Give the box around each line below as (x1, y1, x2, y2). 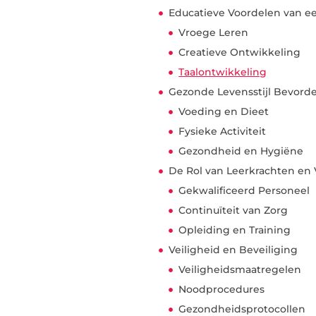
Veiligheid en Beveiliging (169, 243, 298, 257)
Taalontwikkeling (178, 66, 267, 79)
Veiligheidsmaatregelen (178, 263, 302, 276)
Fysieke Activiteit (178, 125, 267, 138)
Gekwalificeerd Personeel (178, 184, 310, 197)
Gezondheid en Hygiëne (178, 145, 304, 158)
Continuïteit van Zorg (178, 204, 288, 217)
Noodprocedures (178, 283, 265, 296)
